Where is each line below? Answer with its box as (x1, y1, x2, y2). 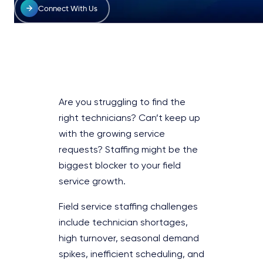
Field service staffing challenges (59, 202, 198, 212)
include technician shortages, (59, 218, 188, 228)
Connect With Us (38, 4, 97, 14)
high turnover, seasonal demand (59, 234, 199, 244)
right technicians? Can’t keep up (59, 113, 200, 123)
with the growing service (59, 129, 165, 139)
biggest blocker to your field (59, 161, 181, 171)
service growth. (59, 177, 126, 187)
